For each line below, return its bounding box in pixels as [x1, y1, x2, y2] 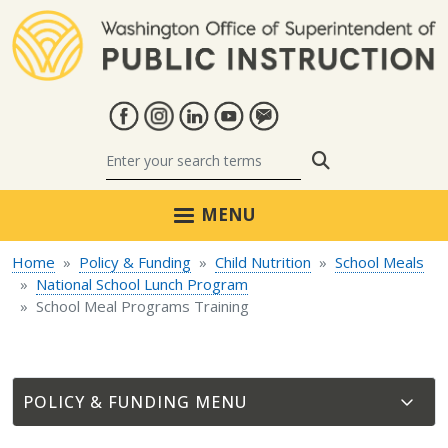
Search [329, 147, 387, 172]
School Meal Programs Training [36, 296, 249, 317]
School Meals [335, 252, 424, 273]
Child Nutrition [215, 252, 311, 273]
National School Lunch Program [36, 274, 248, 295]
